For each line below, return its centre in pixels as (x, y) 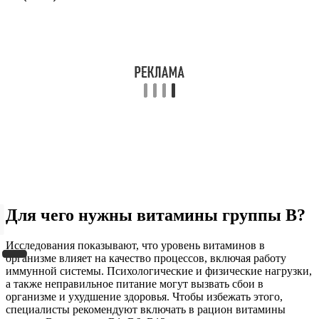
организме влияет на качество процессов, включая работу (146, 258)
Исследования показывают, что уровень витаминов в (135, 245)
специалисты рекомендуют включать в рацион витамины (146, 309)
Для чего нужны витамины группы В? (156, 215)
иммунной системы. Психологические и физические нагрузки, (159, 271)
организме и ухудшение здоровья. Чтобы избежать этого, (144, 296)
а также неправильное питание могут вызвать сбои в (135, 283)
